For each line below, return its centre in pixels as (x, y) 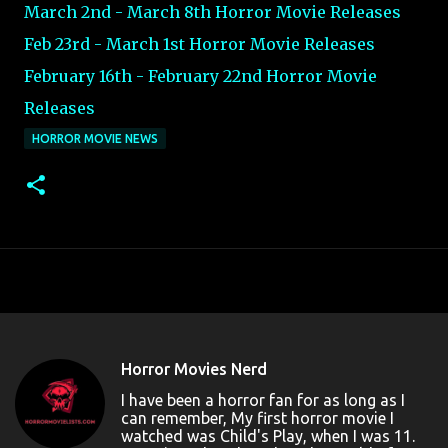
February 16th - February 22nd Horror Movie (200, 75)
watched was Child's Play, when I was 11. (268, 435)
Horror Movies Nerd (194, 368)
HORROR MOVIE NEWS (95, 138)
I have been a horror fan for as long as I (263, 399)
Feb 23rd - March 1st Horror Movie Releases (199, 43)
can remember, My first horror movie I (257, 417)
